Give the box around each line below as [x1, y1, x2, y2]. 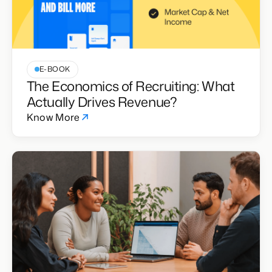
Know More [26, 110, 80, 124]
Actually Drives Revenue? [26, 92, 177, 111]
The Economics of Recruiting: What [26, 76, 235, 95]
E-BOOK [39, 64, 70, 75]
